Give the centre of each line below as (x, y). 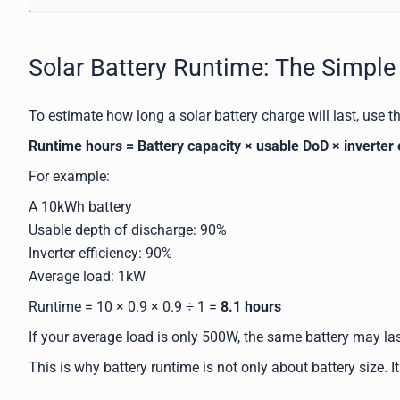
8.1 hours (251, 306)
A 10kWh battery (80, 206)
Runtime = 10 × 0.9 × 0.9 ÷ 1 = (125, 306)
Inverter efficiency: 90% (100, 253)
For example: (69, 176)
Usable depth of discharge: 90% (128, 229)
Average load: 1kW (87, 276)
